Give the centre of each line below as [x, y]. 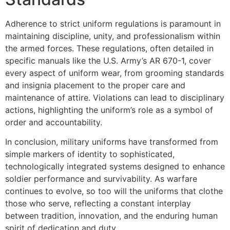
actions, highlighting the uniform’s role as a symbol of [109, 110]
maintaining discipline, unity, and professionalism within [113, 36]
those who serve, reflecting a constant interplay [98, 204]
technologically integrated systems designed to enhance [115, 167]
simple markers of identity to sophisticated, [90, 154]
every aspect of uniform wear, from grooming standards [114, 73]
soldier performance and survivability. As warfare [101, 179]
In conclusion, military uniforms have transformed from [112, 142]
